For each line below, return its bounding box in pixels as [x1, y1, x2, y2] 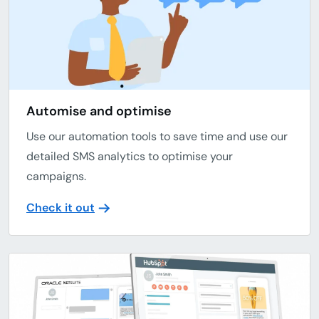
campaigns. [26, 168, 86, 184]
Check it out [26, 199, 95, 215]
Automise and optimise [26, 102, 172, 120]
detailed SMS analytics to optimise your [26, 148, 233, 164]
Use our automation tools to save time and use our [26, 128, 288, 144]
